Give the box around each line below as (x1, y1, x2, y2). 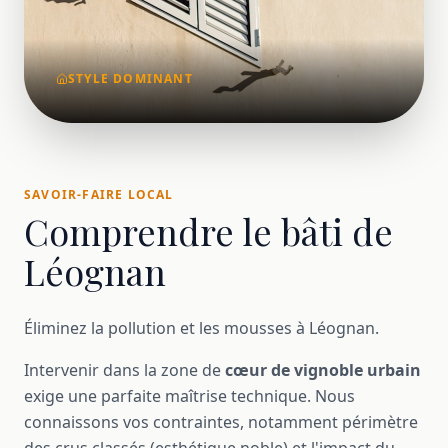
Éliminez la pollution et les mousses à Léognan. (24, 316, 379, 339)
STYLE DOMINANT (68, 69, 193, 87)
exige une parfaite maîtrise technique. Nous (24, 384, 355, 407)
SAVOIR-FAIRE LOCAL (24, 185, 174, 203)
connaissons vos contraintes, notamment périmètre (24, 410, 418, 433)
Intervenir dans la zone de (24, 358, 225, 381)
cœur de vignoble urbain (225, 358, 421, 381)
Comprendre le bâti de (24, 206, 393, 255)
